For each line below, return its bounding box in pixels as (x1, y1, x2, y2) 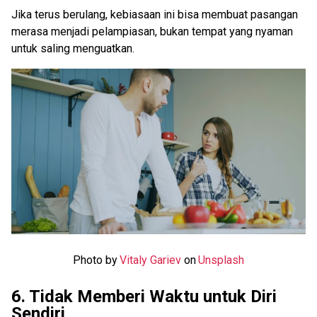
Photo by (73, 253, 117, 267)
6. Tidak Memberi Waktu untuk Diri (11, 286, 277, 306)
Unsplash (198, 253, 244, 267)
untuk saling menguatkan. (11, 41, 134, 55)
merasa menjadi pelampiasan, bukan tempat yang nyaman (11, 24, 293, 38)
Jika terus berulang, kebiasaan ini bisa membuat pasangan (11, 7, 298, 21)
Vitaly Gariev (120, 253, 181, 267)
